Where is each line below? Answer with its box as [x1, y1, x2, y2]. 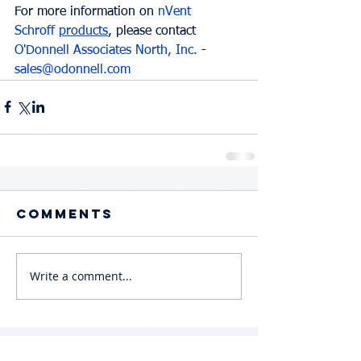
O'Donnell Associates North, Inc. [15, 44, 197, 57]
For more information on [15, 5, 158, 19]
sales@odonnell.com [15, 63, 131, 77]
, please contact [108, 24, 200, 38]
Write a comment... [30, 268, 132, 284]
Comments [16, 205, 114, 222]
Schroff [15, 24, 55, 38]
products [59, 24, 108, 38]
